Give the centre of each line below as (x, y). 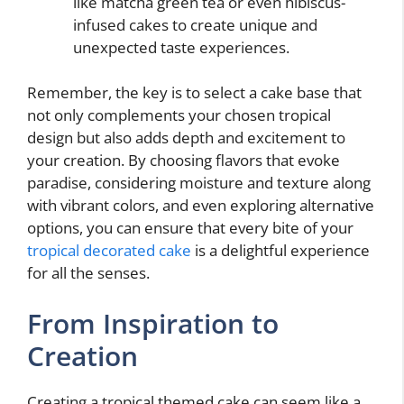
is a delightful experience (280, 250)
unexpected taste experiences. (181, 47)
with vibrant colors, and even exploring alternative (201, 205)
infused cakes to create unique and (195, 24)
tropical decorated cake (109, 250)
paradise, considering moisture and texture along (199, 183)
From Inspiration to (153, 323)
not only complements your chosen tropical (179, 115)
